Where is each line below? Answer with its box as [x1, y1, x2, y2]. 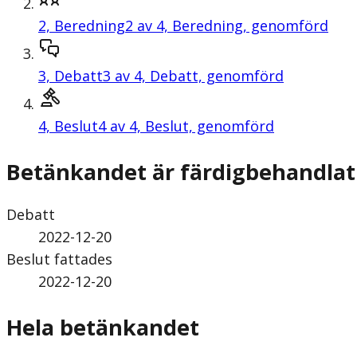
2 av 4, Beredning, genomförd [125, 15, 328, 35]
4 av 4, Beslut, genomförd [98, 116, 274, 135]
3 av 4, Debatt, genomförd [103, 65, 284, 85]
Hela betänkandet [6, 312, 199, 343]
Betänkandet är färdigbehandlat [6, 156, 355, 186]
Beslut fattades [6, 249, 112, 269]
